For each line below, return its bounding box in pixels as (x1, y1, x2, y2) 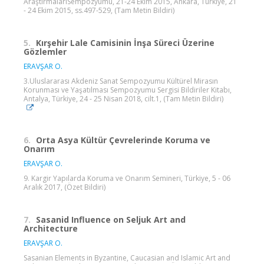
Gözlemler (24, 45, 67, 57)
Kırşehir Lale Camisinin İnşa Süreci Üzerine (36, 37, 214, 48)
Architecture (24, 222, 78, 234)
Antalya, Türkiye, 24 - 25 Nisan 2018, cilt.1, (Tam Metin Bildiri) (24, 93, 223, 104)
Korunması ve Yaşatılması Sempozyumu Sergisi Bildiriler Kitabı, (24, 84, 232, 95)
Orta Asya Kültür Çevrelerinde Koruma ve (36, 134, 210, 146)
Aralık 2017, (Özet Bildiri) (24, 181, 105, 192)
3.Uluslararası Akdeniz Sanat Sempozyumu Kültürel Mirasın (24, 75, 218, 86)
